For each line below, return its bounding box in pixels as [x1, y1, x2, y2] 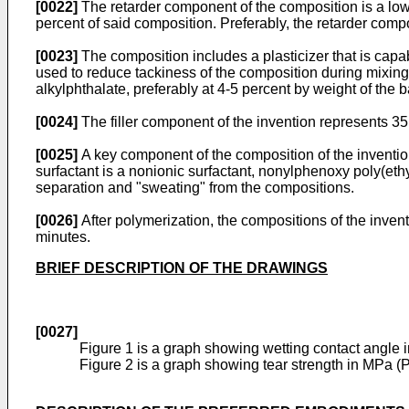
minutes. [36, 228, 90, 245]
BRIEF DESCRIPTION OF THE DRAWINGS [36, 259, 328, 276]
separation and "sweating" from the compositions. [36, 179, 354, 195]
